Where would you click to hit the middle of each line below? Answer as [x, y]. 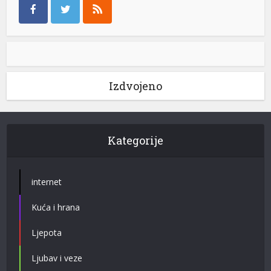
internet [47, 181]
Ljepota [47, 232]
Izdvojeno [135, 86]
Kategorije [135, 140]
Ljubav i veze [57, 258]
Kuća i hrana [56, 207]
